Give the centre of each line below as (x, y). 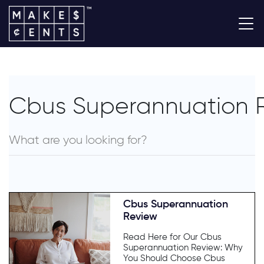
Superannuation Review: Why (183, 247)
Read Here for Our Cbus (173, 237)
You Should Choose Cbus (174, 258)
